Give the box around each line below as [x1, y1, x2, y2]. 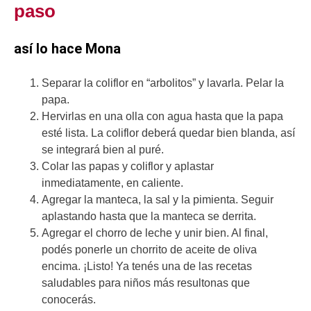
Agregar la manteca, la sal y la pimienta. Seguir [42, 193, 274, 205]
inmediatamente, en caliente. [42, 176, 183, 189]
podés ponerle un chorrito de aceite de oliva [42, 243, 257, 255]
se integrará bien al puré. [42, 143, 164, 155]
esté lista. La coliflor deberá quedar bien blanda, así [42, 126, 295, 139]
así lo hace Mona [14, 40, 121, 57]
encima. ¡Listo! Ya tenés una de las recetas [42, 260, 252, 272]
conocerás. [42, 293, 96, 305]
